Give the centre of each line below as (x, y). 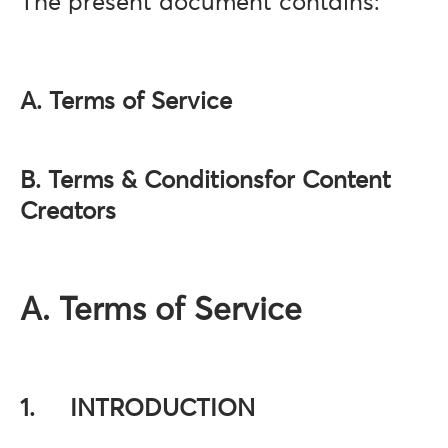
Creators (82, 212)
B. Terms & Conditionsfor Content (205, 181)
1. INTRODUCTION (137, 409)
